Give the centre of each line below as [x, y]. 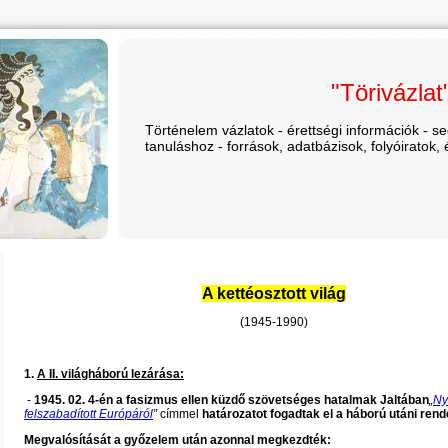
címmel [179, 414]
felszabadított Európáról [88, 414]
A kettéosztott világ [274, 293]
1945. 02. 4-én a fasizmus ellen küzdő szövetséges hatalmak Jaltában [231, 400]
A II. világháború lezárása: [110, 374]
